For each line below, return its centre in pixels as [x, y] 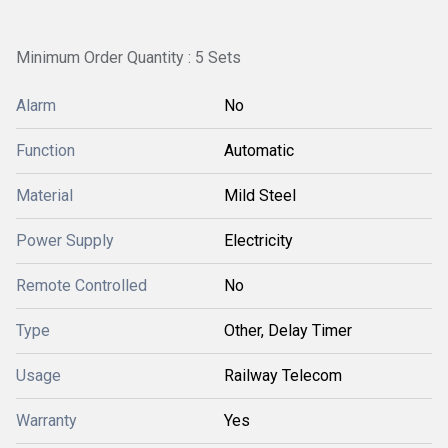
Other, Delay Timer [288, 330]
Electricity [258, 240]
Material [44, 195]
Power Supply [65, 240]
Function [45, 150]
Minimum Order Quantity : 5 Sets [128, 57]
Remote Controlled [81, 285]
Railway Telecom [283, 375]
